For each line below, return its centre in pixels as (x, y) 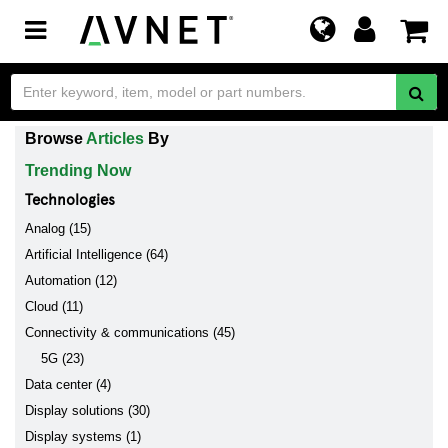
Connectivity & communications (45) (130, 332)
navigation (88, 68)
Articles (115, 138)
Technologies (70, 198)
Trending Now (78, 170)
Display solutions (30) (87, 410)
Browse (55, 138)
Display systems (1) (83, 436)
